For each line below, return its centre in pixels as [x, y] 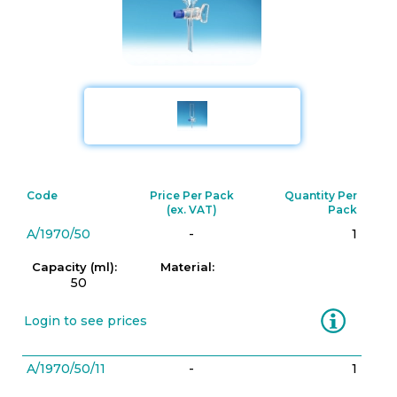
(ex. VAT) [191, 210]
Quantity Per [320, 195]
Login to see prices [86, 321]
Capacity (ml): [74, 267]
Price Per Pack [191, 195]
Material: [187, 267]
